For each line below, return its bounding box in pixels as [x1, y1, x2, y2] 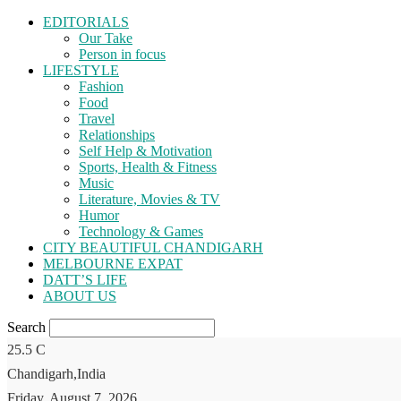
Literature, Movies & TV [79, 192, 220, 207]
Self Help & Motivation [79, 143, 212, 158]
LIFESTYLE [43, 63, 119, 78]
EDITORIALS [43, 14, 129, 30]
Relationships [79, 127, 155, 142]
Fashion [79, 79, 124, 94]
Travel [79, 111, 115, 126]
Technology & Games [79, 224, 203, 239]
